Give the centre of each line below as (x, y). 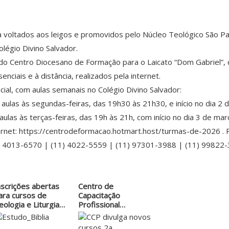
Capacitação (99, 196)
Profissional (99, 205)
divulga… (93, 214)
